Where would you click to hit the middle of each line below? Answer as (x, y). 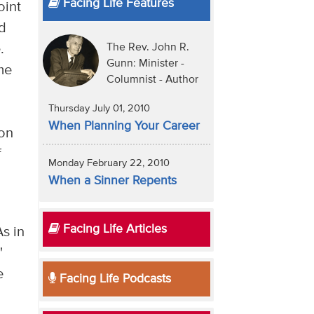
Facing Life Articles (113, 230)
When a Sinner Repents (112, 181)
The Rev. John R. (148, 48)
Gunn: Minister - (145, 64)
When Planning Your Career (124, 127)
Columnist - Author (152, 80)
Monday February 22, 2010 (109, 164)
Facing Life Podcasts (113, 279)
